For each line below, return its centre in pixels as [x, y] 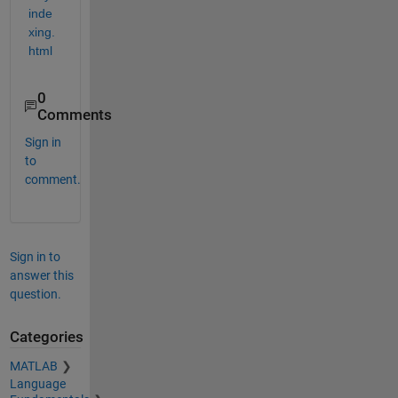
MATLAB [33, 366]
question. [35, 295]
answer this [41, 276]
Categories [46, 338]
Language [37, 383]
